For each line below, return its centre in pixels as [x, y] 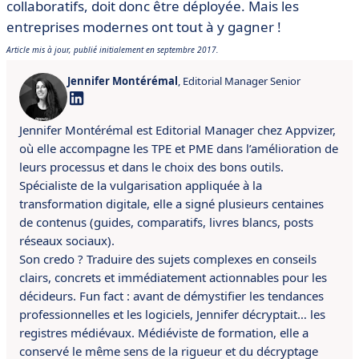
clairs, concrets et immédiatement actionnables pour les [173, 277]
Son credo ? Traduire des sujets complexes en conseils [168, 258]
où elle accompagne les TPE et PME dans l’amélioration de [179, 148]
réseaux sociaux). [67, 240]
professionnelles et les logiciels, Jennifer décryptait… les [172, 314]
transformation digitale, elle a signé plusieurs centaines [171, 203]
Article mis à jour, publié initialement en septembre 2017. [113, 49]
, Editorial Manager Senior [239, 81]
